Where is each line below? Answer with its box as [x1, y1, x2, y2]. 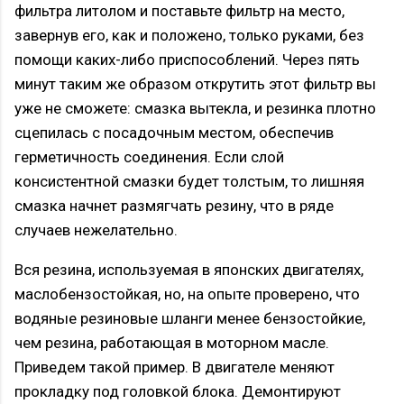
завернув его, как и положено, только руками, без [14, 26, 364, 45]
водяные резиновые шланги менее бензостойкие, [14, 309, 365, 328]
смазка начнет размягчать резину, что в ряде [14, 197, 334, 216]
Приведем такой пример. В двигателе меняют [14, 358, 335, 377]
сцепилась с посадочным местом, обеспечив [14, 124, 334, 142]
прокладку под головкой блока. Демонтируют [14, 382, 341, 401]
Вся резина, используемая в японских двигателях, [14, 261, 363, 280]
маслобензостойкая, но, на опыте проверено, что [14, 285, 360, 304]
